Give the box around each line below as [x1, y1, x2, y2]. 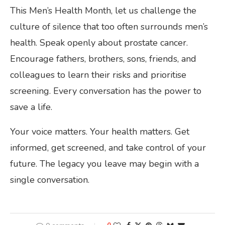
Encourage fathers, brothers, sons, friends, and [10, 52, 196, 65]
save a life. [10, 100, 52, 113]
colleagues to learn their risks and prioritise [10, 68, 186, 81]
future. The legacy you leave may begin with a [10, 157, 199, 170]
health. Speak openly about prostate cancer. [10, 36, 188, 49]
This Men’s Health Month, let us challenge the [10, 4, 196, 17]
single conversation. [10, 173, 89, 186]
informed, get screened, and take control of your [10, 141, 206, 154]
